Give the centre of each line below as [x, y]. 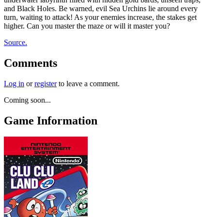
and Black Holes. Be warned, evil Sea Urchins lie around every [101, 8]
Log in [14, 83]
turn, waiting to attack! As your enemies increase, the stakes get [100, 17]
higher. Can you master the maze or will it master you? [87, 26]
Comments [31, 63]
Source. [15, 42]
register [46, 83]
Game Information [51, 120]
